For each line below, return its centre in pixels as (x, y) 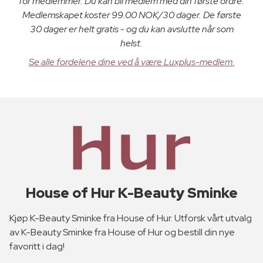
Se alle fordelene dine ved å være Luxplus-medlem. (131, 62)
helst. (131, 43)
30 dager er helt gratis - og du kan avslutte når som (131, 29)
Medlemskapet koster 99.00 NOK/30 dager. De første (131, 15)
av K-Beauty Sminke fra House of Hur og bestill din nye (122, 232)
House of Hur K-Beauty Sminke (131, 193)
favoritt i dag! (37, 247)
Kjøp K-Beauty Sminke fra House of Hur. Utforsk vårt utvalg (131, 218)
